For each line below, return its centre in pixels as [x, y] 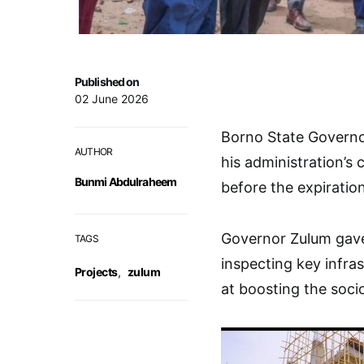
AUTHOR [94, 152]
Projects [96, 272]
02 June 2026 [112, 99]
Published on [107, 82]
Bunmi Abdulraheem [126, 182]
